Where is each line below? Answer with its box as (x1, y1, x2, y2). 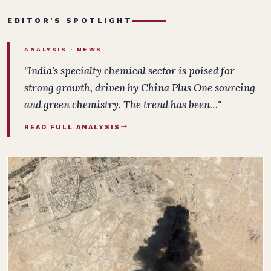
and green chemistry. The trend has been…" (24, 98, 221, 111)
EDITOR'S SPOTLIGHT (7, 16, 132, 25)
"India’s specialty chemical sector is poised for (24, 64, 235, 77)
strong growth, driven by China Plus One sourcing (24, 81, 255, 94)
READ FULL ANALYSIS (24, 123, 120, 131)
